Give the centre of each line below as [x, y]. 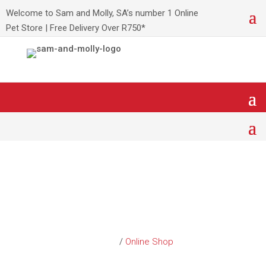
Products [133, 214]
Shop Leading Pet [133, 185]
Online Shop [149, 242]
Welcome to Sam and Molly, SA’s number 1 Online [102, 13]
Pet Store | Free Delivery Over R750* [76, 28]
